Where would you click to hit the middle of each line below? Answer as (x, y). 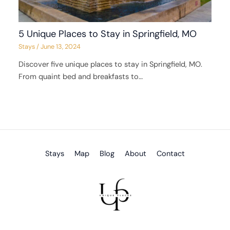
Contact (171, 154)
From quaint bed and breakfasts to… (81, 77)
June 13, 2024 (61, 46)
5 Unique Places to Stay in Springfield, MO (108, 34)
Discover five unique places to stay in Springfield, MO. (111, 65)
